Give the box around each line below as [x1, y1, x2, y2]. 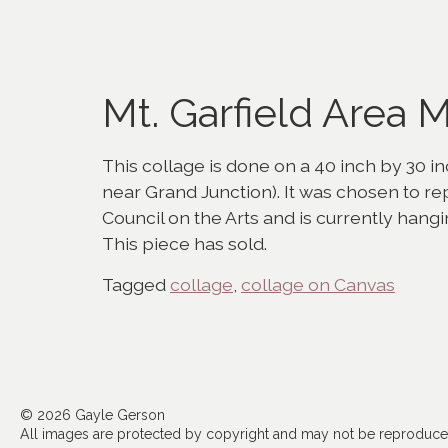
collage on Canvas [241, 273, 395, 295]
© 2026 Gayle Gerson [20, 406, 165, 423]
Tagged [102, 273, 170, 295]
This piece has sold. [102, 233, 267, 255]
